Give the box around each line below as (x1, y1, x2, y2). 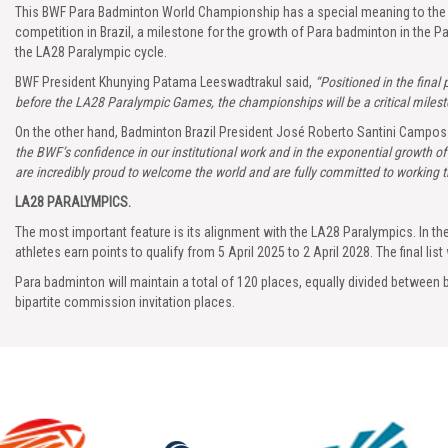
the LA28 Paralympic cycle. (15, 44, 167, 60)
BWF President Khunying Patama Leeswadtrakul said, (15, 74, 315, 90)
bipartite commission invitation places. (15, 294, 235, 310)
